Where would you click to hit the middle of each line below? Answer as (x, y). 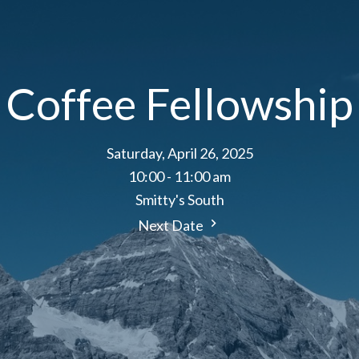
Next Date (172, 226)
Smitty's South (179, 200)
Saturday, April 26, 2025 (179, 153)
